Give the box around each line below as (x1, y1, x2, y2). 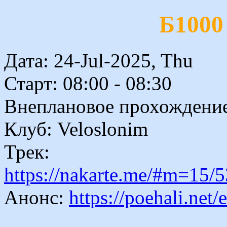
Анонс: (4, 186, 69, 208)
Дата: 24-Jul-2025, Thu (4, 49, 193, 71)
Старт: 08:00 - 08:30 (4, 72, 172, 94)
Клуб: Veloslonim (4, 118, 148, 140)
